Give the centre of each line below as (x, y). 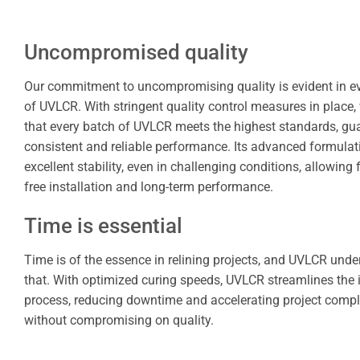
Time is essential (103, 226)
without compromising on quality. (119, 321)
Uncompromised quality (136, 52)
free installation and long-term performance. (149, 186)
